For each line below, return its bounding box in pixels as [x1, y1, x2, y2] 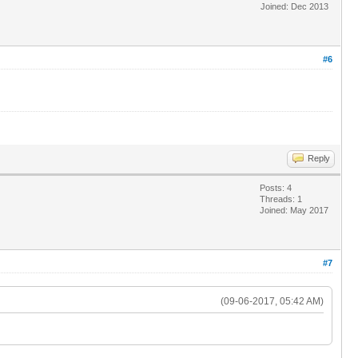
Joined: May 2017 [260, 205, 328, 215]
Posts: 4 [260, 182, 292, 193]
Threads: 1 [260, 193, 302, 204]
